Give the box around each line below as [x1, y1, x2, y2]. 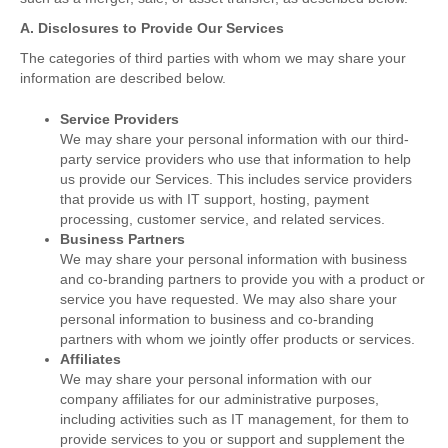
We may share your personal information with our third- [60, 131, 409, 148]
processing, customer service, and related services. [60, 211, 385, 228]
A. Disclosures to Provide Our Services [20, 20, 288, 37]
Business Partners [60, 231, 185, 248]
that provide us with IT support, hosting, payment [60, 191, 369, 208]
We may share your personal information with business [60, 251, 407, 268]
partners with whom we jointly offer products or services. [60, 331, 415, 348]
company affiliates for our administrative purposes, [60, 391, 379, 408]
